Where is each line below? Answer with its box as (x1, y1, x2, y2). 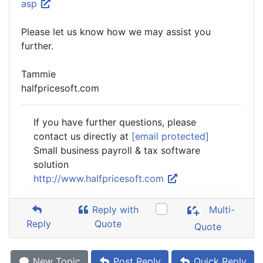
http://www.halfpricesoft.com (33, 173, 167, 184)
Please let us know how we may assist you (21, 26, 211, 38)
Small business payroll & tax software (33, 144, 200, 156)
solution (33, 159, 69, 170)
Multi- (206, 204, 235, 216)
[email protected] (131, 130, 209, 142)
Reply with (89, 204, 139, 215)
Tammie (21, 68, 56, 80)
